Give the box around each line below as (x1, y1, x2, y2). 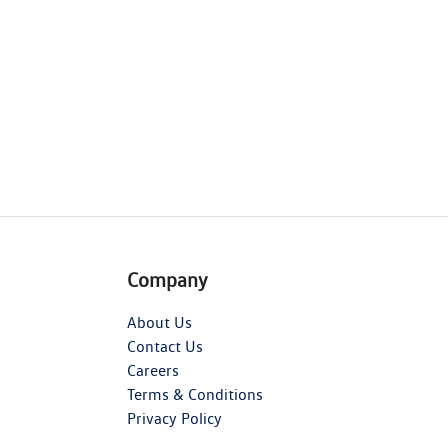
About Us (127, 313, 192, 333)
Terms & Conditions (127, 385, 263, 405)
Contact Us (127, 337, 203, 357)
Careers (127, 361, 179, 381)
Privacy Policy (127, 409, 222, 429)
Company (127, 268, 208, 293)
